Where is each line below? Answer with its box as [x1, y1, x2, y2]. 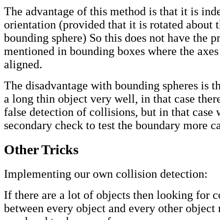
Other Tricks [4, 142, 79, 158]
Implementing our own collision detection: [4, 167, 208, 181]
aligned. [4, 58, 42, 71]
